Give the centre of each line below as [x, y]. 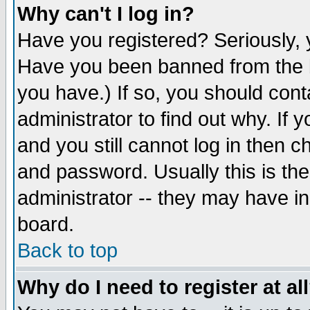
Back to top [67, 250]
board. [46, 224]
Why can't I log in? [106, 14]
